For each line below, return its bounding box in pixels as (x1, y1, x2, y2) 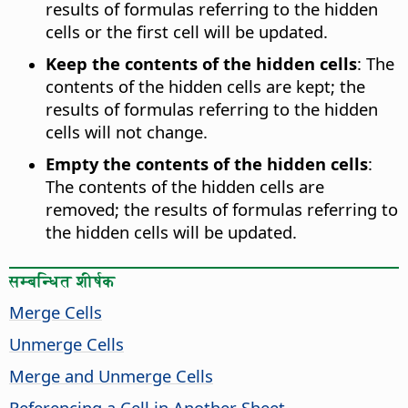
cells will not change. (46, 119, 208, 143)
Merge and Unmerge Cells (9, 364, 213, 388)
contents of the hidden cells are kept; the (46, 74, 365, 97)
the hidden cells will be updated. (46, 219, 297, 243)
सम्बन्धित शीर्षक (9, 269, 115, 292)
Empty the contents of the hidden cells (46, 151, 368, 175)
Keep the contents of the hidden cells (46, 51, 357, 75)
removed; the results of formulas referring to (46, 197, 398, 220)
